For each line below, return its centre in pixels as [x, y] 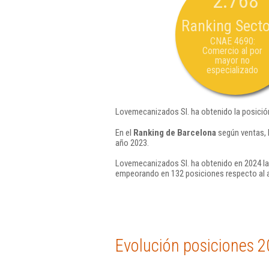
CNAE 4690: [232, 41]
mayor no [232, 60]
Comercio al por [232, 51]
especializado [232, 70]
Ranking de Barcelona [175, 132]
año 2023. [132, 143]
